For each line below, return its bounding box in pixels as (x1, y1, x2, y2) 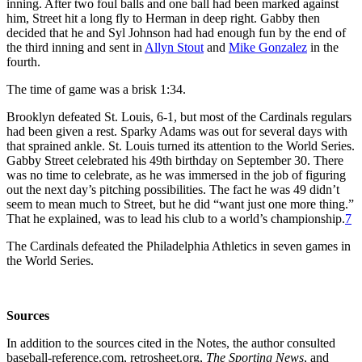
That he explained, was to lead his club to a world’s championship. (6, 211, 345, 225)
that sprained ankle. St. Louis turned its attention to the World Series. (6, 138, 355, 153)
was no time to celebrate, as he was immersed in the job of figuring (6, 167, 346, 182)
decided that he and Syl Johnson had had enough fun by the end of (6, 25, 346, 40)
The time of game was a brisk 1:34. (6, 82, 186, 96)
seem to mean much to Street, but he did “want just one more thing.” (6, 196, 354, 211)
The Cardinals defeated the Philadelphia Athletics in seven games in (6, 238, 351, 253)
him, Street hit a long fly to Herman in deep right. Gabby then (6, 11, 320, 25)
